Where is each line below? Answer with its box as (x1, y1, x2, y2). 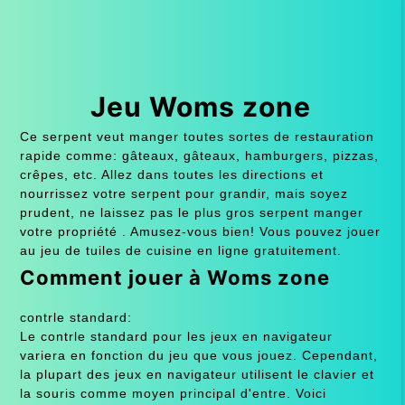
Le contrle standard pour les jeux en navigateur (19, 328, 333, 344)
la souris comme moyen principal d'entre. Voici (19, 385, 326, 400)
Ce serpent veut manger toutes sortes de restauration (19, 128, 374, 144)
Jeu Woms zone (89, 89, 311, 123)
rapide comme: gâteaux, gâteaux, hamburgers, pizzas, (19, 147, 379, 163)
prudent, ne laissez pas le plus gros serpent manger (19, 204, 363, 220)
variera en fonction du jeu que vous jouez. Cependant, (19, 347, 378, 363)
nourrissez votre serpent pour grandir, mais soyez (19, 185, 348, 201)
